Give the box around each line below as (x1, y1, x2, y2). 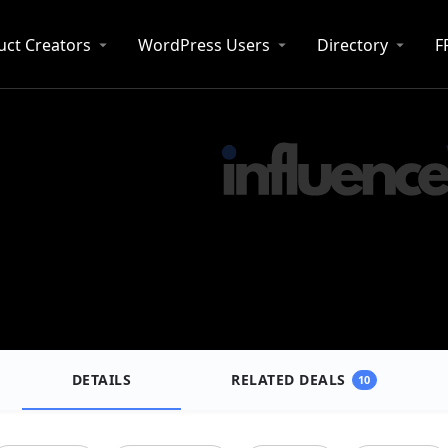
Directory (317, 33, 388, 56)
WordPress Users (138, 33, 270, 56)
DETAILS (71, 370, 131, 389)
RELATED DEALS (231, 370, 346, 389)
